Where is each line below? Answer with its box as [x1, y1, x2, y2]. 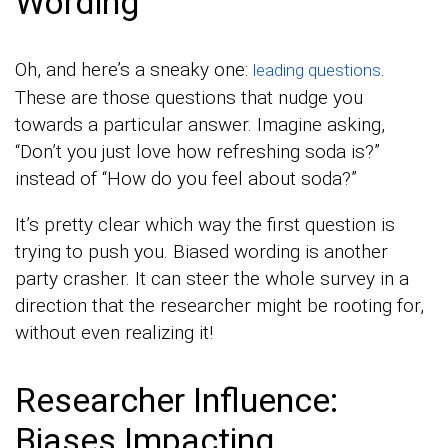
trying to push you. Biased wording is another [15, 239, 388, 263]
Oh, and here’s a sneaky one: [15, 57, 253, 81]
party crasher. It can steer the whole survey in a [15, 266, 409, 290]
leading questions [253, 59, 381, 80]
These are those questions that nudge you [15, 85, 363, 109]
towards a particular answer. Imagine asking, [15, 112, 385, 136]
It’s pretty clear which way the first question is [15, 212, 395, 236]
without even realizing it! [15, 320, 213, 344]
